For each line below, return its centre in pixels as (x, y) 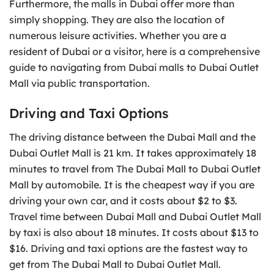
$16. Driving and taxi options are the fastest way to (128, 248)
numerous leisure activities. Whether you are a (118, 35)
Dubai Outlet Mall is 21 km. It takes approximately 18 (133, 153)
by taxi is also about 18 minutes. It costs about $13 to (134, 232)
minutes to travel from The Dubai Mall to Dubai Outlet (135, 168)
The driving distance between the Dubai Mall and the (132, 137)
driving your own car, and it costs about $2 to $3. (123, 200)
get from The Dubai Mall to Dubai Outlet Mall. (115, 264)
